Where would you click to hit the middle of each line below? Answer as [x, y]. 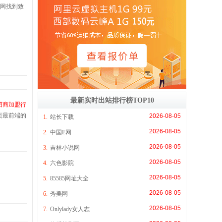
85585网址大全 [69, 178]
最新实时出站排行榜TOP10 [112, 100]
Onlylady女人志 [70, 209]
